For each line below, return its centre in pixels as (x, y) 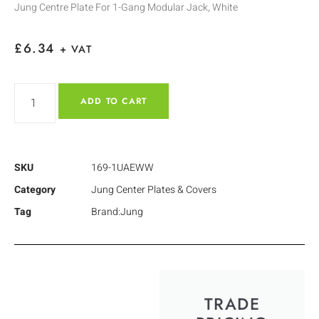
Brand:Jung (117, 211)
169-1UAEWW (122, 167)
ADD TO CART (114, 101)
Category (35, 189)
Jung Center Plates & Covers (154, 189)
